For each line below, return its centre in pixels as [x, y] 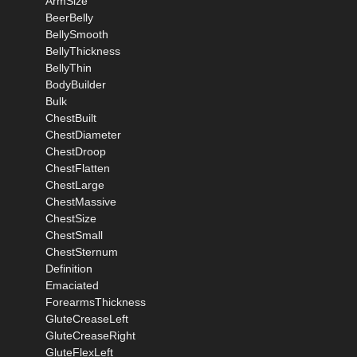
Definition [69, 268]
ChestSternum [82, 251]
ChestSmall [74, 235]
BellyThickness [83, 51]
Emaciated [72, 285]
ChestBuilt [71, 118]
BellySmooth [77, 34]
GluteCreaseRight [90, 335]
